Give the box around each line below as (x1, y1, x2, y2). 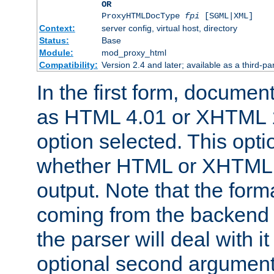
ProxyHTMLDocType (101, 10, 185, 21)
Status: (39, 35, 69, 45)
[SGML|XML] (199, 10, 253, 21)
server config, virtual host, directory (101, 23, 237, 33)
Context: (39, 23, 75, 33)
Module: (39, 47, 73, 57)
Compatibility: (39, 59, 98, 70)
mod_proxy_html (101, 47, 166, 57)
